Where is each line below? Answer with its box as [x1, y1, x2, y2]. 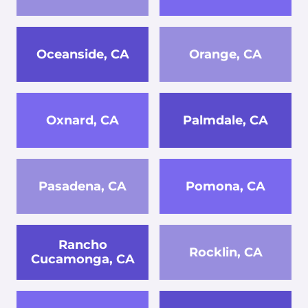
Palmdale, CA [183, 112, 268, 128]
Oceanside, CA [36, 46, 129, 62]
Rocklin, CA [188, 244, 263, 260]
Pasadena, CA [38, 178, 126, 194]
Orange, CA [189, 46, 262, 62]
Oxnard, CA [46, 112, 119, 128]
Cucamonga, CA [30, 252, 135, 267]
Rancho [58, 237, 107, 252]
